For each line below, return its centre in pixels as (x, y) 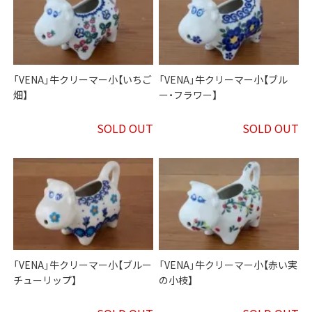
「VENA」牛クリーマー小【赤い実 (228, 265)
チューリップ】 (45, 280)
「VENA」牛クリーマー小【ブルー (83, 265)
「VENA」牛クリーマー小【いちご (83, 80)
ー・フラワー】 (188, 95)
